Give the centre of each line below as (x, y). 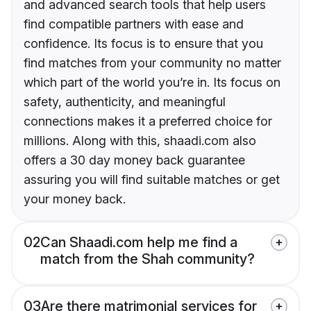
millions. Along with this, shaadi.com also (140, 141)
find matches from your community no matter (152, 63)
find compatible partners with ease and (134, 24)
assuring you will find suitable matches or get (152, 180)
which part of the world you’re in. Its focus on (152, 83)
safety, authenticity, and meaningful (125, 102)
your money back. (75, 199)
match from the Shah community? (148, 259)
